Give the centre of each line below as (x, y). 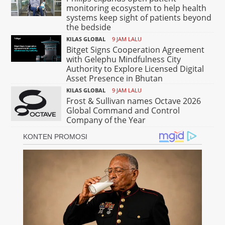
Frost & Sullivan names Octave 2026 (134, 101)
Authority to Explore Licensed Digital (135, 69)
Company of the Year (106, 120)
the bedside (89, 27)
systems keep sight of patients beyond (139, 18)
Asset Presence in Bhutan (115, 79)
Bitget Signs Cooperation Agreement (136, 50)
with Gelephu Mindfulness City (124, 60)
